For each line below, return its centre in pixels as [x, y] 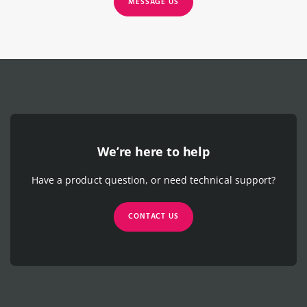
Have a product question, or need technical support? [153, 180]
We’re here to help [153, 151]
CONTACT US [153, 217]
